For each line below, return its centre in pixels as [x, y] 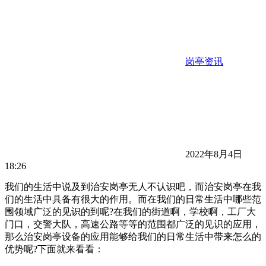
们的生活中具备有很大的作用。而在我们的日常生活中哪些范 [133, 199]
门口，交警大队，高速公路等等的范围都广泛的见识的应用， [133, 224]
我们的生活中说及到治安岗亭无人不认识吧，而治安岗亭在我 [133, 187]
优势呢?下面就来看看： [54, 249]
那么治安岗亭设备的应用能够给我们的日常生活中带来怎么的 [133, 237]
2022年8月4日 [213, 154]
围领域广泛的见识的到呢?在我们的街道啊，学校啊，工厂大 [130, 212]
